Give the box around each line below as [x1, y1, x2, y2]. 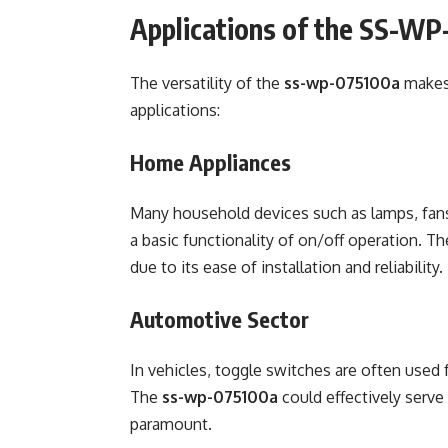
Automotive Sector [130, 305, 309, 333]
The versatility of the [130, 73, 284, 93]
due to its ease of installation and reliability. [130, 257, 443, 277]
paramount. [130, 414, 212, 434]
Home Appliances [130, 148, 291, 176]
